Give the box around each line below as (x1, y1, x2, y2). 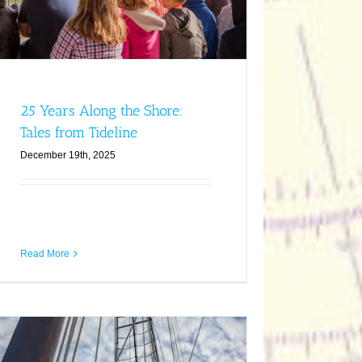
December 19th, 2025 (19, 149, 116, 162)
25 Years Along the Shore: (19, 102, 183, 120)
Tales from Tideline (19, 124, 137, 142)
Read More (19, 247, 69, 259)
